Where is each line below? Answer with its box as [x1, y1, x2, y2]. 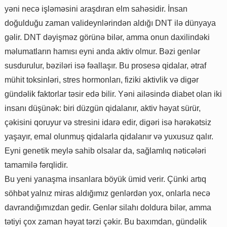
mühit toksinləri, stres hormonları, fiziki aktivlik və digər [5, 75, 199, 84]
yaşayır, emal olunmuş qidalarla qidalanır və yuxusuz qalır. [5, 132, 213, 141]
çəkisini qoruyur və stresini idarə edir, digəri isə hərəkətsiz [5, 118, 211, 127]
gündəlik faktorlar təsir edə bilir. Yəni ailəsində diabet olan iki [5, 89, 222, 98]
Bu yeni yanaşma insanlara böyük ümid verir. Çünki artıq [5, 174, 206, 183]
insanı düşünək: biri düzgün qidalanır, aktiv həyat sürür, [5, 103, 201, 112]
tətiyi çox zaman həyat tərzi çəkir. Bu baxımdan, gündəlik [5, 217, 207, 226]
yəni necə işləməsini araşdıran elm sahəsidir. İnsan [5, 4, 187, 13]
